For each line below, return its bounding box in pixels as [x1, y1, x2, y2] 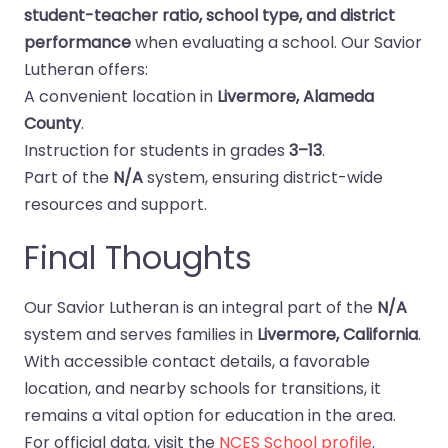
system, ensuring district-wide [143, 166, 383, 189]
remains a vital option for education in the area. [24, 404, 396, 427]
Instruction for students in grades [24, 139, 289, 162]
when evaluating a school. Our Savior [131, 31, 422, 54]
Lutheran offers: [24, 58, 148, 81]
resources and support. [24, 193, 207, 216]
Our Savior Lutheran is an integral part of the [24, 296, 377, 319]
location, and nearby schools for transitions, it [24, 377, 381, 400]
